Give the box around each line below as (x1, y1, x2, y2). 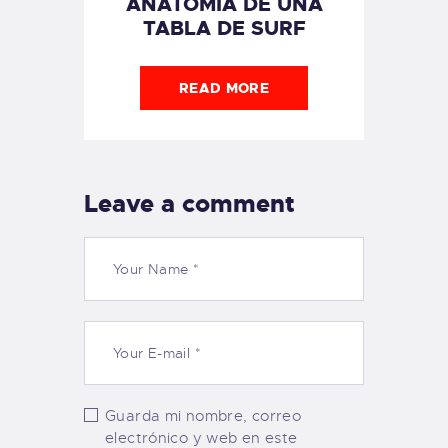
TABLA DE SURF (142, 15, 306, 42)
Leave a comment (84, 188, 295, 221)
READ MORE (178, 79, 270, 98)
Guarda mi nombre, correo (105, 406, 302, 425)
